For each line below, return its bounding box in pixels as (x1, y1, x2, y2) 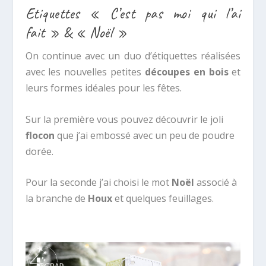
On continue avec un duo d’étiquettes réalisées (25, 49, 241, 63)
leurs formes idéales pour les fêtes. (25, 81, 182, 95)
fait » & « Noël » (25, 23, 128, 43)
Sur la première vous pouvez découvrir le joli (25, 112, 223, 126)
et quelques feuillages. (112, 192, 214, 205)
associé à (194, 176, 237, 189)
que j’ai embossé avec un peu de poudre (54, 128, 235, 142)
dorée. (25, 144, 53, 158)
